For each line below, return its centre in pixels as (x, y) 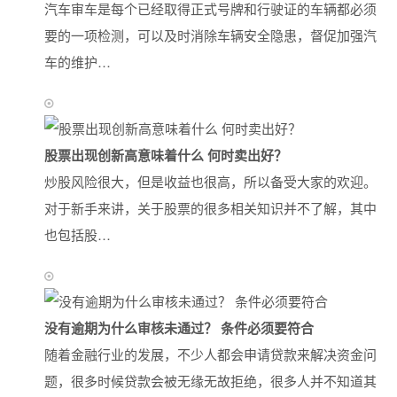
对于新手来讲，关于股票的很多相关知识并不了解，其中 (210, 208)
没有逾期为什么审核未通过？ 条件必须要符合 (179, 328)
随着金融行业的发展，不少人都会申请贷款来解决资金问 (210, 354)
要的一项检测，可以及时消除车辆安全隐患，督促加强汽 (210, 35)
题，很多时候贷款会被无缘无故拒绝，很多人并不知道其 (210, 381)
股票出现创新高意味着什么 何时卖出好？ (166, 155)
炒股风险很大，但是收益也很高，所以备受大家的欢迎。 (210, 181)
